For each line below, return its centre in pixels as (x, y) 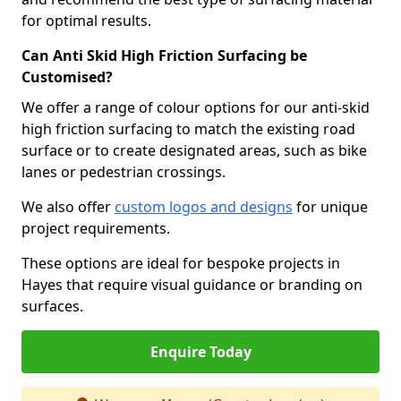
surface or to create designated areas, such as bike (194, 150)
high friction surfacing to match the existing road (188, 129)
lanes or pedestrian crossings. (124, 172)
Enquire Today (200, 352)
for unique (330, 207)
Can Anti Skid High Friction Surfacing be (164, 55)
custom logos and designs (204, 207)
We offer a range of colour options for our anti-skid (196, 107)
